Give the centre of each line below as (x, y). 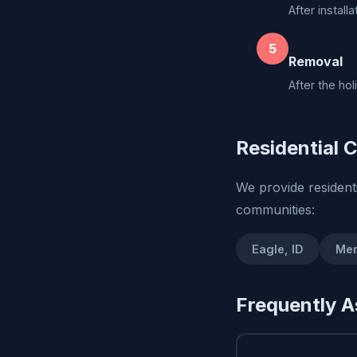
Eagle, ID (278, 249)
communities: (275, 210)
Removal (316, 62)
